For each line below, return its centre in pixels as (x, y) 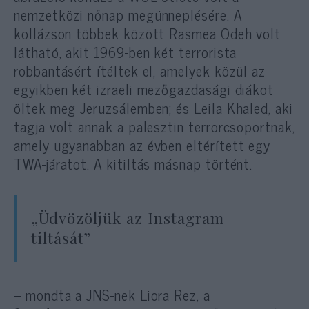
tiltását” (61, 238)
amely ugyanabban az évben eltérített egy (142, 144)
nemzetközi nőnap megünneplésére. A (128, 14)
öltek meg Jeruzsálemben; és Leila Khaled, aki (153, 107)
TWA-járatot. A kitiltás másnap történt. (133, 163)
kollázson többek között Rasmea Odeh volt (148, 33)
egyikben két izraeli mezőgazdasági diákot (144, 89)
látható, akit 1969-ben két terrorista (126, 51)
